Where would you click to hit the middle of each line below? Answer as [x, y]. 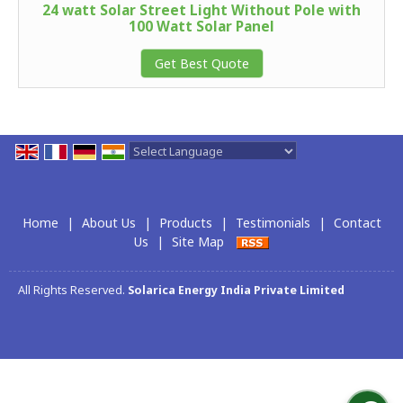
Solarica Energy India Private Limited [236, 290]
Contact [357, 223]
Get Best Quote [201, 63]
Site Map [198, 242]
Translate [269, 170]
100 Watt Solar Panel [201, 26]
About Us [108, 223]
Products [185, 223]
